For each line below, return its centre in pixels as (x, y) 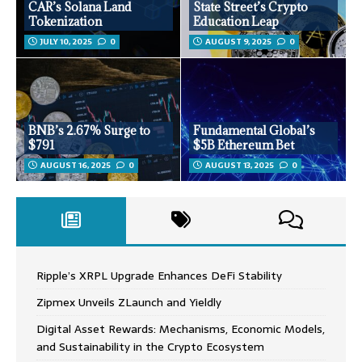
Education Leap (236, 22)
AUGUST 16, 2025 (76, 166)
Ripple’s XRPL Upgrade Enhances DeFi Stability (159, 276)
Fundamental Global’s (254, 131)
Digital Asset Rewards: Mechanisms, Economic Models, (181, 329)
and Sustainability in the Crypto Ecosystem (150, 347)
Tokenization (65, 22)
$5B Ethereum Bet (244, 145)
